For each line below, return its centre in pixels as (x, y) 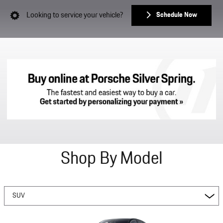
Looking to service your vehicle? (74, 15)
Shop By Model (111, 159)
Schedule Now (176, 15)
